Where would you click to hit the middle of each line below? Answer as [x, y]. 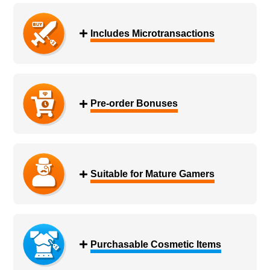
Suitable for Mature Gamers [152, 174]
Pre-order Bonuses [134, 104]
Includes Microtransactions [152, 33]
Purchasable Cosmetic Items [155, 245]
